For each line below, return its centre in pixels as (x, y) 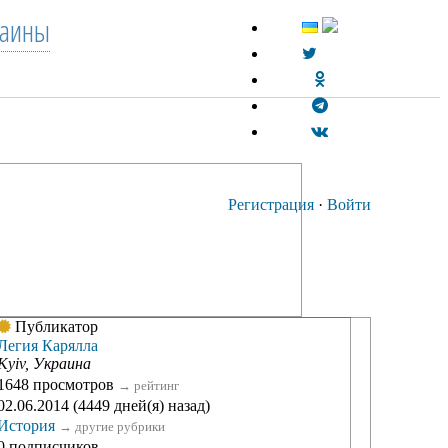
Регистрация (271, 204)
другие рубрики (120, 426)
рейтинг (156, 385)
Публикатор (54, 326)
